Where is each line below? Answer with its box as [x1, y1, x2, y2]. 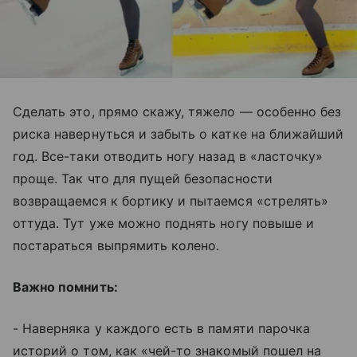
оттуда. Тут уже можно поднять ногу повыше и [13, 214, 315, 231]
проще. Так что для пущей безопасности [13, 170, 273, 186]
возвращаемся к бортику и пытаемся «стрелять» [13, 192, 329, 209]
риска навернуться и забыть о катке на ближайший [13, 125, 344, 142]
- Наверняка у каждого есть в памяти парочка [13, 320, 311, 336]
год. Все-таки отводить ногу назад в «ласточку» [13, 147, 324, 164]
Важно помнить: [13, 278, 118, 295]
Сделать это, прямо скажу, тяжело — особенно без [13, 103, 342, 120]
